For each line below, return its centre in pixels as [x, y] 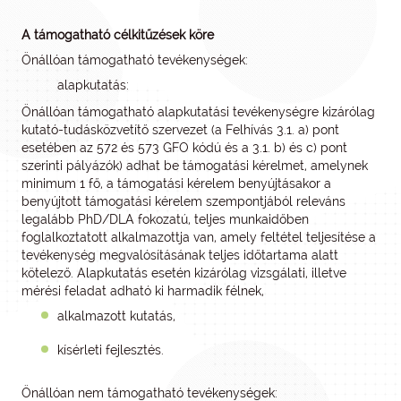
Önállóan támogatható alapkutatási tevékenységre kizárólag [198, 112]
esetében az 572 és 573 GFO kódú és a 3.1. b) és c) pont [184, 148]
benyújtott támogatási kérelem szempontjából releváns [183, 201]
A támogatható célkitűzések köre [118, 35]
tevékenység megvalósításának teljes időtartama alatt [180, 255]
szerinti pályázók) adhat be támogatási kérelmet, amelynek [195, 166]
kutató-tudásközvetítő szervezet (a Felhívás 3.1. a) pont [180, 130]
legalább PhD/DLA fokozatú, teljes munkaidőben [165, 219]
